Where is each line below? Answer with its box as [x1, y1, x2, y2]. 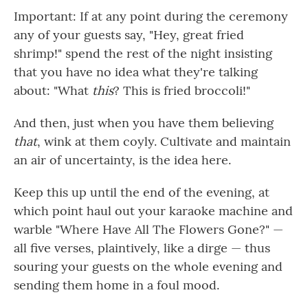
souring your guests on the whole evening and [14, 258, 283, 274]
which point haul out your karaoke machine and [14, 203, 293, 219]
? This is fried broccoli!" [113, 82, 250, 98]
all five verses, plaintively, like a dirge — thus [14, 240, 270, 256]
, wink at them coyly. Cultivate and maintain [37, 133, 291, 149]
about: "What [14, 82, 92, 98]
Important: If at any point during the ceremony [14, 8, 288, 24]
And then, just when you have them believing [14, 115, 274, 131]
